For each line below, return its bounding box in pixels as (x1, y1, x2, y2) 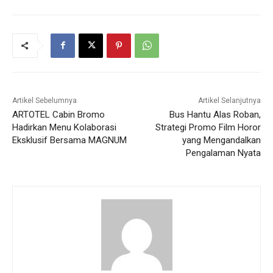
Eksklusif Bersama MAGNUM (12, 134, 127, 146)
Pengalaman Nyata (185, 147, 261, 158)
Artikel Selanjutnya (197, 96, 261, 105)
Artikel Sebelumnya (12, 96, 77, 105)
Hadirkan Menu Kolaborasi (12, 121, 116, 133)
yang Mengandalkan (182, 134, 261, 146)
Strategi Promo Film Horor (155, 121, 261, 133)
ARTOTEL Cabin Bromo (12, 108, 105, 120)
